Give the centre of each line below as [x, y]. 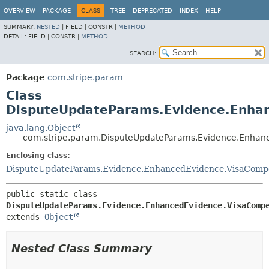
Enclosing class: [38, 156]
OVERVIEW [20, 11]
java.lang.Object [41, 128]
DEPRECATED [153, 11]
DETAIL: [16, 36]
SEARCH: [143, 53]
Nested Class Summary [82, 248]
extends [25, 217]
